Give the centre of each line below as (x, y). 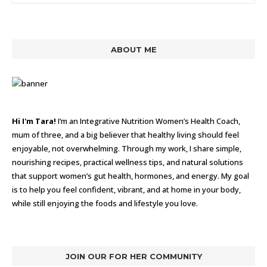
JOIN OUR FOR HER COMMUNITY (133, 256)
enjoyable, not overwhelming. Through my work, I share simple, (127, 148)
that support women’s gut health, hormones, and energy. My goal (131, 176)
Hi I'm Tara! (34, 121)
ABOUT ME (133, 49)
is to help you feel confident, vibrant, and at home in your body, (126, 190)
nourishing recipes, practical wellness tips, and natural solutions (128, 162)
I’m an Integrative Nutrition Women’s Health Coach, (148, 121)
